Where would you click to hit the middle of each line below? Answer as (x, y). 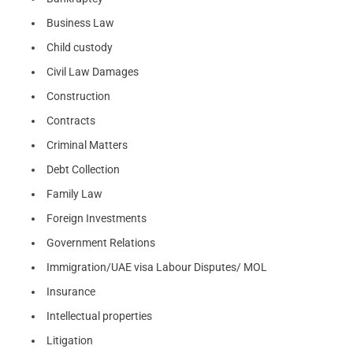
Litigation (70, 340)
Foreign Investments (97, 218)
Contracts (71, 120)
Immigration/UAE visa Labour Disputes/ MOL (157, 267)
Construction (78, 96)
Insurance (71, 291)
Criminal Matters (87, 145)
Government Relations (101, 242)
